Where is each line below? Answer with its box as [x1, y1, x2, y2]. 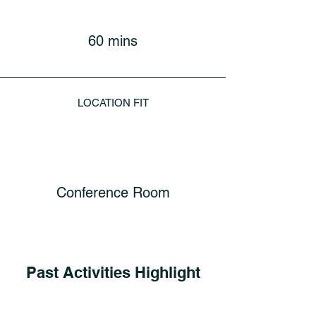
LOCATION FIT [77, 97, 149, 109]
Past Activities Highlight [25, 263, 200, 281]
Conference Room [56, 184, 170, 201]
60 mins [88, 32, 138, 49]
